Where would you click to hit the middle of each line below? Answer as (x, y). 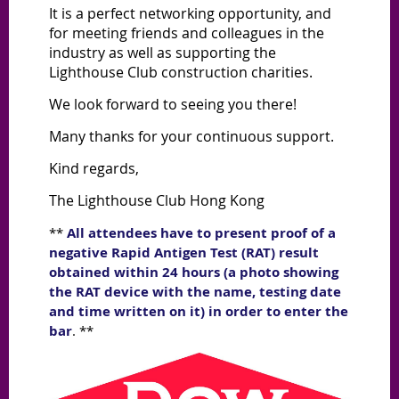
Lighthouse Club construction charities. (183, 73)
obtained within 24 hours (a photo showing (194, 273)
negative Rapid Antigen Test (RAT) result (184, 253)
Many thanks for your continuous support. (191, 137)
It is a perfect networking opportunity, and (190, 14)
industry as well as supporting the (163, 53)
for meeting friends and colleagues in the (187, 33)
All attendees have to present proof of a (201, 233)
